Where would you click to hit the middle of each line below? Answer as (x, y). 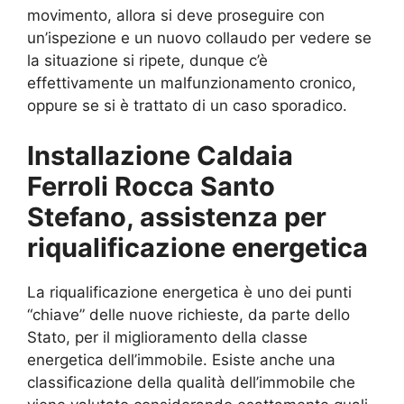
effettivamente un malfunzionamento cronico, (192, 83)
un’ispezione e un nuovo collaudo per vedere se (199, 38)
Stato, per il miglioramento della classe (167, 337)
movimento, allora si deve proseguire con (176, 16)
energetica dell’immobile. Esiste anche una (181, 359)
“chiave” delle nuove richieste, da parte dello (188, 314)
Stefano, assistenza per (177, 216)
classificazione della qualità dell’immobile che (191, 382)
